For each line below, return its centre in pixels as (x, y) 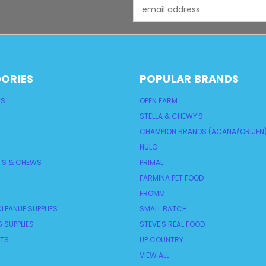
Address (149, 16)
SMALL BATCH (163, 209)
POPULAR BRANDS (189, 79)
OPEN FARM (158, 101)
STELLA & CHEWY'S (171, 116)
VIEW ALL (154, 255)
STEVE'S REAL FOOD (172, 224)
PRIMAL (151, 163)
